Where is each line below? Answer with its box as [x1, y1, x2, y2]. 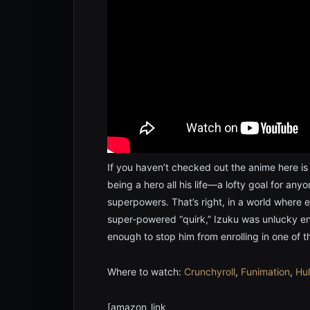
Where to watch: [107, 265, 184, 277]
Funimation [241, 265, 290, 277]
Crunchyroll [184, 265, 235, 277]
